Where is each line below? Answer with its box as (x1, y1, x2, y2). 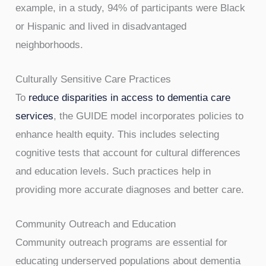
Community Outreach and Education (15, 218, 176, 230)
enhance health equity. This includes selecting (15, 129, 220, 141)
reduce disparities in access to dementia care (28, 92, 231, 104)
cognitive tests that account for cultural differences (15, 147, 241, 159)
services (15, 110, 54, 122)
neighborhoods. (15, 39, 84, 50)
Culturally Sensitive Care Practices (15, 74, 172, 85)
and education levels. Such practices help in (15, 166, 211, 178)
